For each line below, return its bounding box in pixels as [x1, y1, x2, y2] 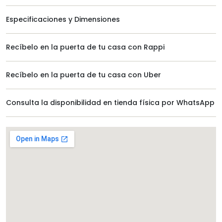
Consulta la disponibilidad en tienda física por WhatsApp [6, 98, 215, 108]
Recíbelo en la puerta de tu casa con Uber [6, 70, 161, 80]
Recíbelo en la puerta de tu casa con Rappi [6, 42, 165, 52]
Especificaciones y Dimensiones [6, 14, 120, 24]
